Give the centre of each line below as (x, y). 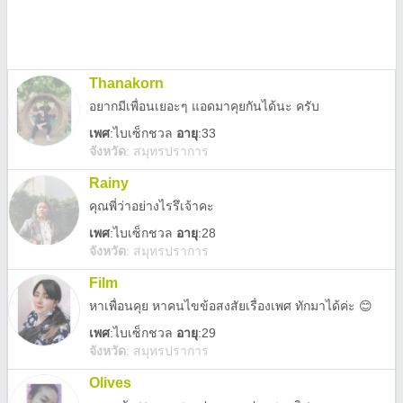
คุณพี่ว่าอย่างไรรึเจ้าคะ (152, 206)
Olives (110, 383)
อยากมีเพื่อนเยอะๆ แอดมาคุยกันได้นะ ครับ (204, 106)
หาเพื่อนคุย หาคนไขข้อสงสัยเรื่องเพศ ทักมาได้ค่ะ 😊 (231, 306)
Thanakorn (126, 83)
